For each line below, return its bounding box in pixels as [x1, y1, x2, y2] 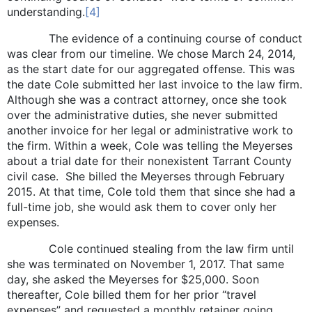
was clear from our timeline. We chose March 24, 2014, [7, 46, 295, 61]
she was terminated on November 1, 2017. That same [7, 256, 284, 271]
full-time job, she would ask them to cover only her [7, 199, 276, 214]
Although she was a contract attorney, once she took [7, 92, 287, 107]
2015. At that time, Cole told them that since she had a [7, 184, 295, 198]
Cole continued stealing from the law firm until [7, 241, 294, 256]
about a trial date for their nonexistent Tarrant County [7, 153, 292, 168]
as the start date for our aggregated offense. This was [7, 61, 295, 76]
